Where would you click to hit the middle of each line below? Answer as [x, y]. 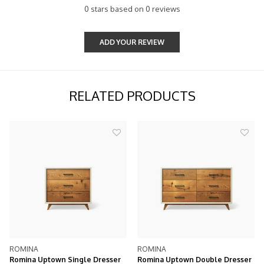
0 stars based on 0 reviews [132, 9]
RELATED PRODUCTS [132, 96]
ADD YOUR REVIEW [132, 42]
